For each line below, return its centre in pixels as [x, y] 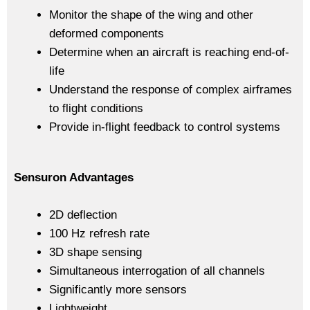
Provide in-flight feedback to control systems [165, 127]
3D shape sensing [95, 252]
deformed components [107, 34]
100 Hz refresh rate [99, 233]
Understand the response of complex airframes [171, 90]
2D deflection [83, 215]
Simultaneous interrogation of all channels [157, 271]
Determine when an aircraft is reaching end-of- [169, 52]
